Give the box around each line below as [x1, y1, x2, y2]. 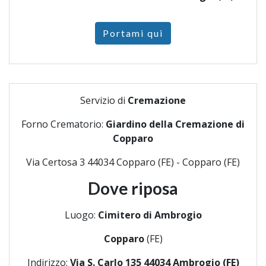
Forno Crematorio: [21, 117, 106, 131]
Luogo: [64, 208, 98, 221]
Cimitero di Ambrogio [97, 208, 202, 221]
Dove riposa [88, 178, 178, 198]
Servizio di [80, 93, 128, 107]
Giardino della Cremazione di [106, 117, 245, 131]
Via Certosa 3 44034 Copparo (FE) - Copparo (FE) [26, 155, 240, 169]
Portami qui [103, 27, 163, 39]
